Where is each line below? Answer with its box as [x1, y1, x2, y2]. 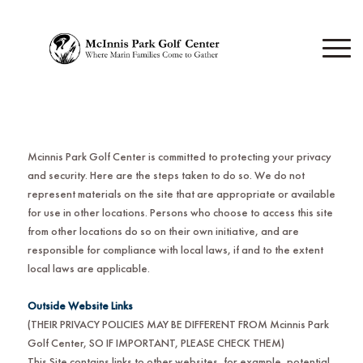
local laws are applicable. [27, 260, 150, 275]
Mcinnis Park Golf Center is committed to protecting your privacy [27, 148, 331, 164]
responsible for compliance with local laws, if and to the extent [27, 241, 323, 257]
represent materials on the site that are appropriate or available [27, 186, 335, 201]
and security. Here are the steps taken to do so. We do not [27, 167, 305, 182]
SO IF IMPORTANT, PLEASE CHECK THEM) [88, 335, 284, 350]
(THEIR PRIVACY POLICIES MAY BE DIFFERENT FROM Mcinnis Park [27, 316, 329, 331]
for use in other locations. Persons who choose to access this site [27, 204, 333, 220]
